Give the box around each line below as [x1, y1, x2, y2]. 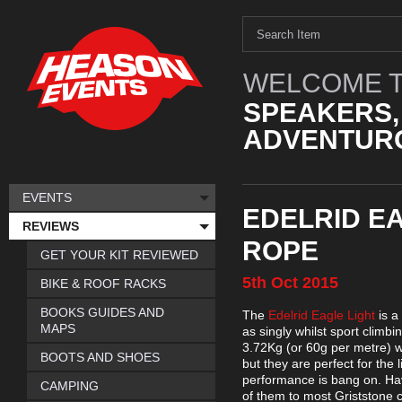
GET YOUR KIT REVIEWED [40, 248, 198, 262]
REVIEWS [22, 219, 79, 233]
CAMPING [40, 379, 99, 393]
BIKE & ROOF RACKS [40, 276, 166, 291]
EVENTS [22, 190, 72, 205]
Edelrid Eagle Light [268, 308, 375, 322]
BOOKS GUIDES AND [40, 305, 164, 319]
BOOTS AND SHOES [40, 350, 160, 364]
